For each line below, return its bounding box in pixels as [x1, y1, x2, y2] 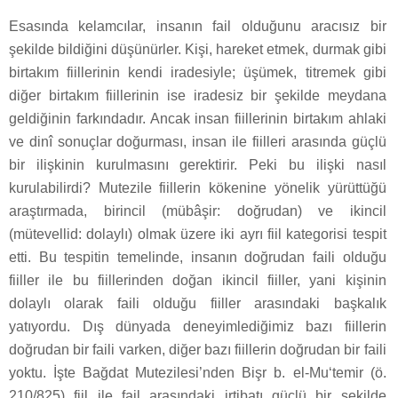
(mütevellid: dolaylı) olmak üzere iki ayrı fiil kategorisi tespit [9, 226, 386, 242]
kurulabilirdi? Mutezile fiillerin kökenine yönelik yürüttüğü [9, 179, 386, 195]
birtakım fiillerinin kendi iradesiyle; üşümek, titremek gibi [9, 64, 386, 80]
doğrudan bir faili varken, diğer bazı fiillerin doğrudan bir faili [9, 341, 386, 357]
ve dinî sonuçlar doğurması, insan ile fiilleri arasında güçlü [9, 133, 386, 149]
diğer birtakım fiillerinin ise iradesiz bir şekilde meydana [9, 87, 386, 103]
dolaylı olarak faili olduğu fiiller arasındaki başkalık [9, 295, 386, 311]
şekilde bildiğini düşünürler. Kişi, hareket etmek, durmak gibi [9, 41, 386, 57]
